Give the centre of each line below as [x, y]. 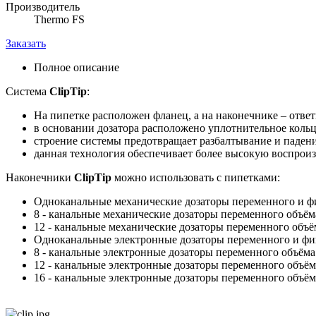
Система [28, 92]
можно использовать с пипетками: [196, 178]
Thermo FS [59, 20]
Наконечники [40, 178]
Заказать [26, 44]
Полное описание [77, 68]
